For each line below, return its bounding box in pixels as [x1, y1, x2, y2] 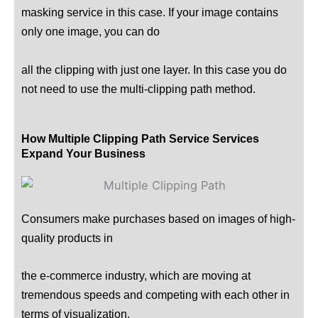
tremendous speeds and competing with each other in [21, 288, 290, 302]
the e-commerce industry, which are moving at [21, 269, 251, 283]
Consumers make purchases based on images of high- [21, 212, 295, 225]
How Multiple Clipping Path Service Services [21, 131, 259, 145]
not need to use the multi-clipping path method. [21, 82, 256, 95]
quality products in [21, 231, 113, 244]
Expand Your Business [21, 146, 146, 160]
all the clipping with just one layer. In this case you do [21, 62, 287, 76]
